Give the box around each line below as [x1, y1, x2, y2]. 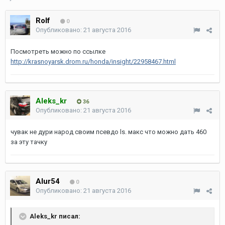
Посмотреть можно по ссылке [11, 48, 105, 55]
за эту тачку [11, 138, 47, 146]
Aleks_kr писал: [28, 212, 80, 220]
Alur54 [36, 177, 60, 186]
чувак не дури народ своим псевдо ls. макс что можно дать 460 [11, 128, 206, 136]
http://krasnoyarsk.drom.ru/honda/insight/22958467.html [11, 58, 176, 65]
